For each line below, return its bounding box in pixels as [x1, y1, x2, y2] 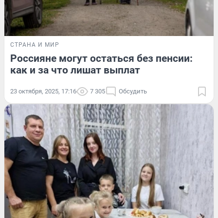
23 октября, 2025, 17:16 [10, 88, 76, 95]
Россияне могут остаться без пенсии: [10, 53, 193, 65]
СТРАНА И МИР [10, 41, 59, 49]
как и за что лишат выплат [10, 64, 140, 76]
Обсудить [119, 88, 147, 95]
